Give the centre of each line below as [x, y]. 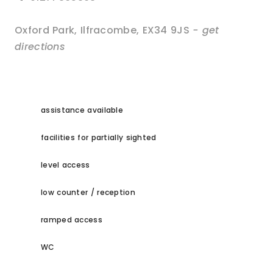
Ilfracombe [108, 30]
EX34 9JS [166, 30]
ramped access [72, 220]
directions [40, 47]
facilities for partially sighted [99, 138]
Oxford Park [45, 30]
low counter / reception [88, 193]
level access [66, 165]
